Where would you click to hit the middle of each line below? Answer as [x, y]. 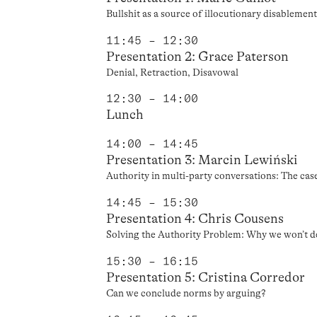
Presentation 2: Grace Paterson [198, 56]
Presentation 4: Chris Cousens [195, 218]
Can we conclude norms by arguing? [186, 293]
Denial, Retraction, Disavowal [173, 72]
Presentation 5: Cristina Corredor [206, 277]
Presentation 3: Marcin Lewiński [202, 160]
